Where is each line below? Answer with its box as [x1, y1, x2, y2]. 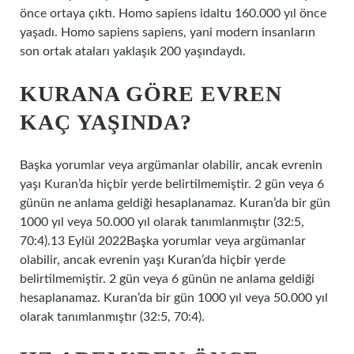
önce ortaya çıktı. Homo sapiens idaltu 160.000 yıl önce [20, 7, 326, 20]
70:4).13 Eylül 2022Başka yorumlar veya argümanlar [20, 235, 306, 247]
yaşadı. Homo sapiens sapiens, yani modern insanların [20, 26, 315, 39]
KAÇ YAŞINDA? [20, 110, 192, 134]
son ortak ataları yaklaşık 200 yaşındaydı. [20, 45, 246, 58]
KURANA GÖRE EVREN [20, 81, 282, 106]
